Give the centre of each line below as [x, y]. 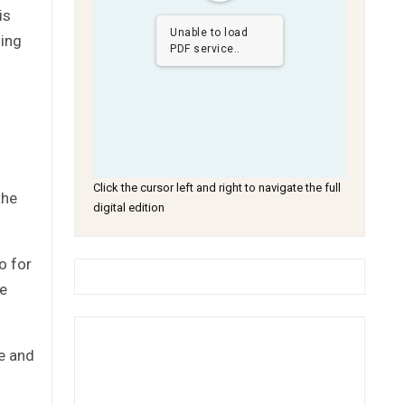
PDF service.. [205, 49]
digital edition [129, 207]
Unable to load [209, 33]
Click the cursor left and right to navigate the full [217, 188]
